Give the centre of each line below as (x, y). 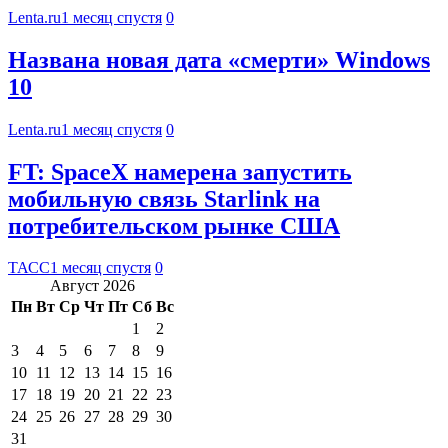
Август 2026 (92, 286)
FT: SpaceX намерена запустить (180, 171)
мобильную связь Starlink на (164, 198)
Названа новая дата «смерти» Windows (219, 59)
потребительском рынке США (174, 225)
